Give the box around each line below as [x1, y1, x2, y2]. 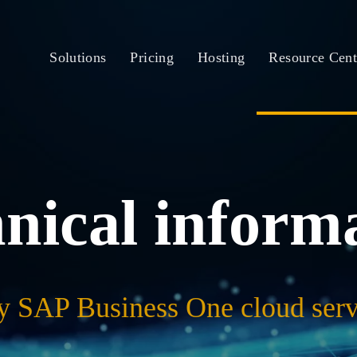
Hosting [197, 49, 245, 65]
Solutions [49, 49, 107, 65]
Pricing [130, 49, 174, 65]
